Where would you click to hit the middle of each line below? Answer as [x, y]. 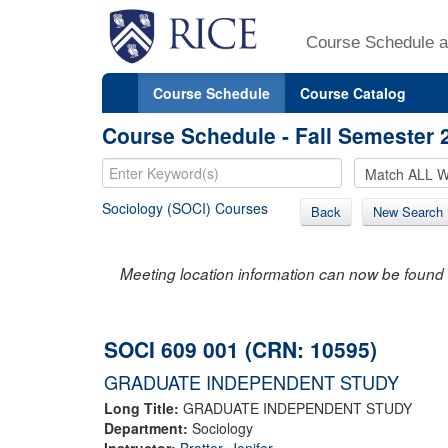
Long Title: [143, 407]
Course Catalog [353, 92]
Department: [148, 427]
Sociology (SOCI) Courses [185, 207]
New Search [408, 211]
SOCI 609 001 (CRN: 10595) [240, 348]
